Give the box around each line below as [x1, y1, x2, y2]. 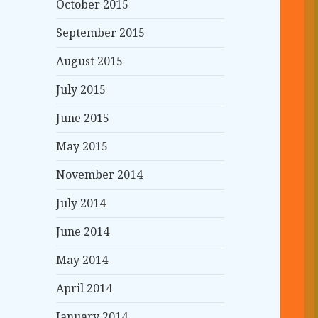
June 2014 [56, 224, 110, 240]
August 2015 [56, 53, 124, 70]
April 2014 [56, 280, 113, 297]
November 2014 [56, 167, 143, 183]
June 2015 [56, 110, 110, 126]
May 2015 [56, 138, 109, 155]
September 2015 [56, 25, 146, 41]
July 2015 [56, 82, 106, 98]
